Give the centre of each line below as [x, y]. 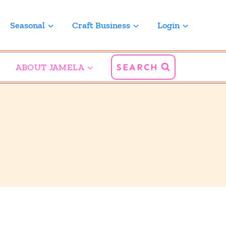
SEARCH [137, 67]
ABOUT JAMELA [50, 67]
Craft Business [101, 25]
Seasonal [27, 25]
